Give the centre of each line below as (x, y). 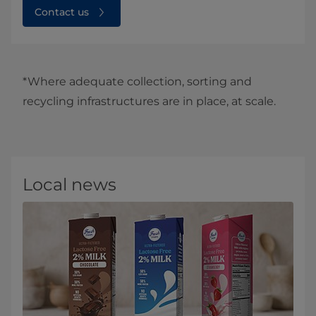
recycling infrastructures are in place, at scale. (149, 102)
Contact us (62, 12)
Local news (69, 185)
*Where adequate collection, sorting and (137, 82)
